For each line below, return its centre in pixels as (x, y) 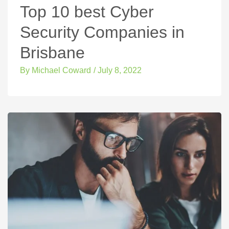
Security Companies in (102, 32)
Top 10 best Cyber (87, 12)
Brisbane (52, 53)
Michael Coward (60, 71)
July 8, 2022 (120, 71)
